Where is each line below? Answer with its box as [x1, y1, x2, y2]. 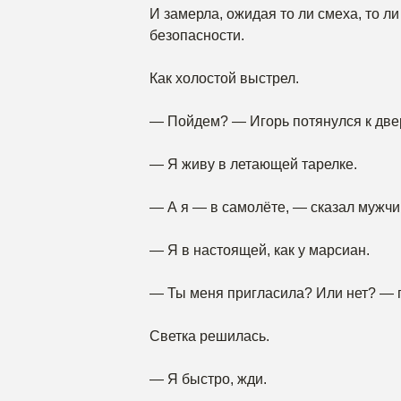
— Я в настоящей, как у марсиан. [149, 243, 370, 258]
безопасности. [149, 28, 244, 43]
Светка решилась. [149, 328, 269, 344]
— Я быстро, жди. [149, 371, 267, 387]
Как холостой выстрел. [149, 71, 299, 86]
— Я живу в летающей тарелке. [149, 157, 357, 172]
